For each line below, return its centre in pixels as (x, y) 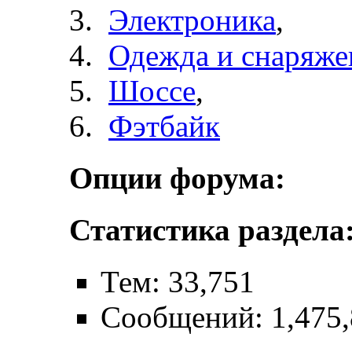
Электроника (192, 20)
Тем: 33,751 (178, 282)
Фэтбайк (164, 126)
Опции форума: (177, 178)
